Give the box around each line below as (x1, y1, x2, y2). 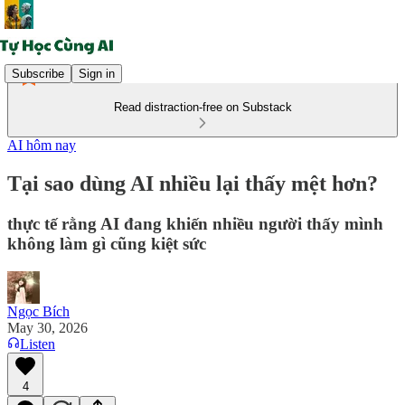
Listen (20, 335, 55, 352)
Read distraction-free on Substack (113, 100, 292, 114)
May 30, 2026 (7, 319, 88, 335)
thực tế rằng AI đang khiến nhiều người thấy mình (7, 213, 383, 233)
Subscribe (12, 66, 64, 80)
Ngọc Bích (7, 303, 70, 319)
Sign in (79, 66, 115, 80)
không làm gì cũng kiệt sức (7, 233, 206, 253)
